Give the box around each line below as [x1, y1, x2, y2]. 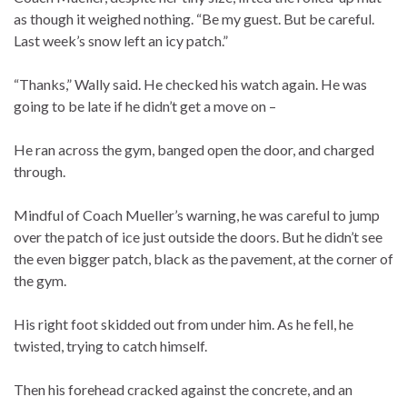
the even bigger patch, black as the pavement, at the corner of [14, 250, 393, 268]
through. [14, 163, 65, 181]
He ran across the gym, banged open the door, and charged [14, 141, 374, 159]
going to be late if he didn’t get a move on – [14, 97, 276, 115]
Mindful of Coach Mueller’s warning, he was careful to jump [14, 206, 380, 224]
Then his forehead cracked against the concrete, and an [14, 381, 352, 399]
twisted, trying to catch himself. [14, 337, 207, 355]
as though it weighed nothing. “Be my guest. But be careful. [14, 10, 374, 28]
